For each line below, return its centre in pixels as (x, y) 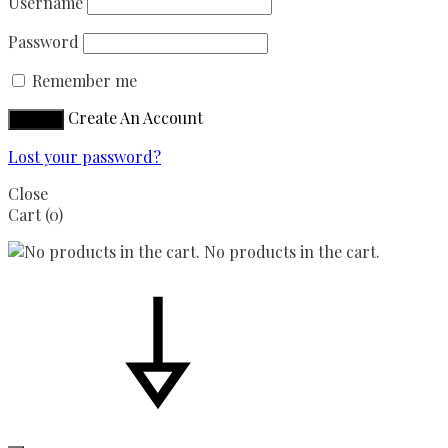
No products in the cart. (290, 251)
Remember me (84, 80)
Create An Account (135, 117)
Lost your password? (84, 156)
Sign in (36, 119)
